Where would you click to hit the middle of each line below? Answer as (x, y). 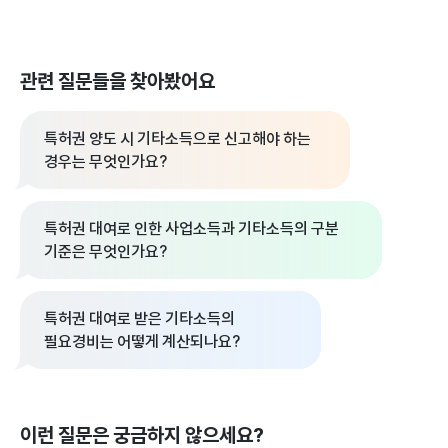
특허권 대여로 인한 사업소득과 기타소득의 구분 (191, 228)
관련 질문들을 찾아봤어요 (117, 81)
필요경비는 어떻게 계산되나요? (142, 341)
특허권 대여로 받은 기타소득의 (139, 318)
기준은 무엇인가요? (106, 251)
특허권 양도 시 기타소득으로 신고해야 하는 (177, 138)
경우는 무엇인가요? (106, 161)
